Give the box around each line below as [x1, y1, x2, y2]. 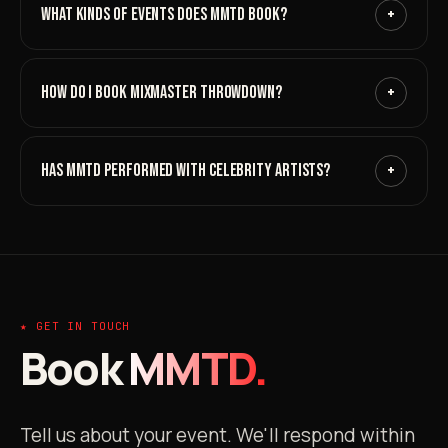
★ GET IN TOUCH [20, 318, 131, 333]
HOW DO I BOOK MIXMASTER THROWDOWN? [41, 81, 282, 103]
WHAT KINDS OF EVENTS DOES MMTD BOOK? [41, 3, 287, 25]
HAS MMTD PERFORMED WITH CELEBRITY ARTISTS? [41, 159, 331, 181]
